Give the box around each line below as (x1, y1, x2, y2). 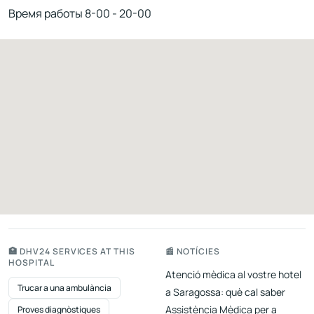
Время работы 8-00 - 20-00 (8, 6, 151, 22)
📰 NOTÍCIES (165, 245, 220, 258)
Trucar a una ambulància (18, 282, 111, 294)
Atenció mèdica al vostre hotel (165, 268, 301, 282)
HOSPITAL (8, 257, 55, 269)
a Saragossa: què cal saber (165, 285, 285, 299)
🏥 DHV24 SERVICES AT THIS (8, 245, 136, 258)
